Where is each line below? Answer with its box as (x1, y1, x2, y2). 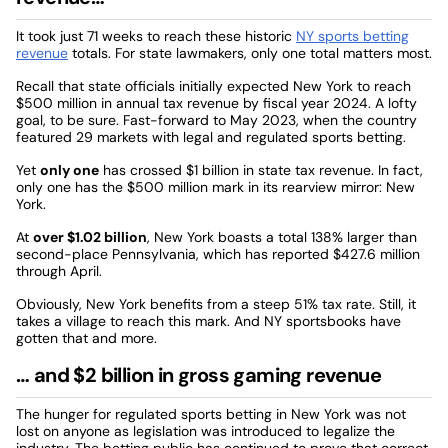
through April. (16, 261, 102, 280)
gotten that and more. (16, 328, 157, 347)
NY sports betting (296, 26, 409, 45)
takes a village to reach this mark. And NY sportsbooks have (16, 311, 401, 330)
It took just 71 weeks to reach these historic (16, 26, 296, 45)
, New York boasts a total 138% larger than (147, 227, 417, 246)
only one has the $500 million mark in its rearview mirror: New (16, 177, 415, 196)
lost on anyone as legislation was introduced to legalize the (16, 421, 395, 440)
